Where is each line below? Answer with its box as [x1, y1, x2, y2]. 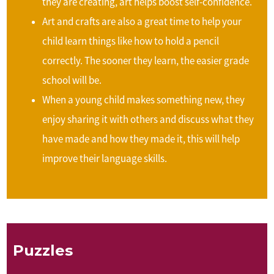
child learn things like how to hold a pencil [42, 34, 220, 48]
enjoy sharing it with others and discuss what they [42, 112, 254, 126]
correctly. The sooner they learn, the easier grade [42, 53, 250, 67]
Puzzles [13, 241, 73, 259]
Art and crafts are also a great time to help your [42, 14, 242, 28]
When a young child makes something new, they [42, 92, 245, 106]
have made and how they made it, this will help [42, 131, 240, 146]
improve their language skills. [42, 151, 168, 165]
